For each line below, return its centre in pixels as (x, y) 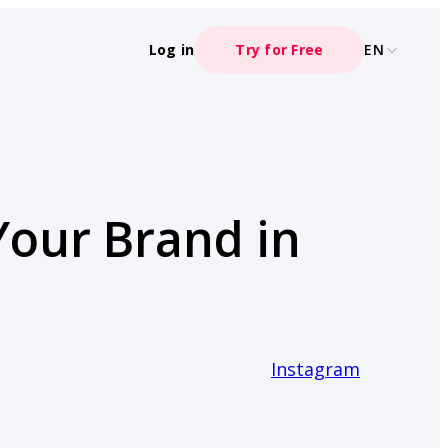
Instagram (315, 369)
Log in (171, 49)
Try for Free (279, 49)
